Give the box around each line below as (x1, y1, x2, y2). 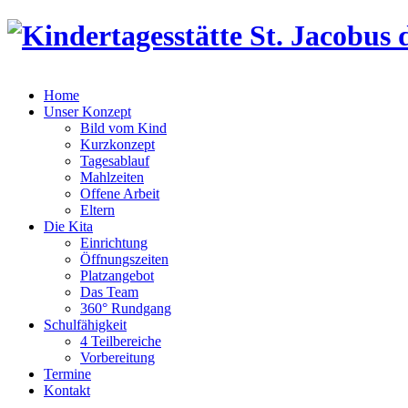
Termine (44, 365, 91, 382)
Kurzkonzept (80, 136, 155, 152)
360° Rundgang (80, 300, 171, 316)
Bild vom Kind (80, 119, 167, 136)
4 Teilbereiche (80, 332, 161, 349)
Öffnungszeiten (80, 250, 168, 267)
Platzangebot (80, 267, 154, 283)
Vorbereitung (80, 349, 155, 365)
